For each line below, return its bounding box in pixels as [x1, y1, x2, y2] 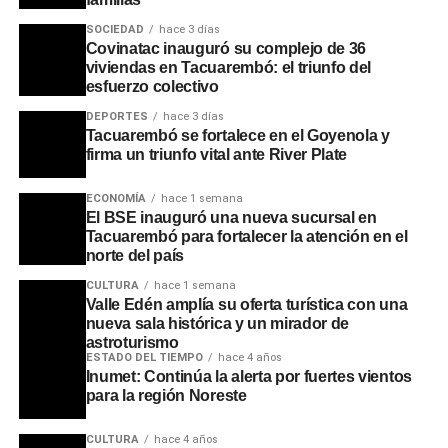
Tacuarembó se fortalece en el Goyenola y [85, 126, 390, 144]
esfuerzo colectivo [85, 77, 219, 95]
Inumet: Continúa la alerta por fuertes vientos [85, 367, 412, 385]
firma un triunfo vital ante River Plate [85, 145, 348, 163]
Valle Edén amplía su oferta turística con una [85, 295, 408, 313]
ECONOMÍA [85, 191, 146, 205]
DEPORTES [85, 109, 148, 123]
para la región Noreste [85, 386, 247, 404]
